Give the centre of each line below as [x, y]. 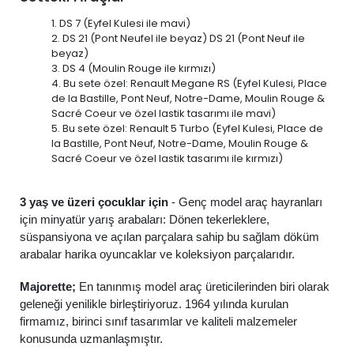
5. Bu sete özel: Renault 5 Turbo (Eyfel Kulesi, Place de [187, 128]
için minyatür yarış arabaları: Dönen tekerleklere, [145, 220]
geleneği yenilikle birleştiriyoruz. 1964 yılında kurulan [154, 304]
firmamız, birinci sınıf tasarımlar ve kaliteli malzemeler [158, 322]
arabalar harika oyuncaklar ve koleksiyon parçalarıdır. [157, 254]
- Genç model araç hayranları [245, 202]
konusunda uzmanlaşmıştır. [91, 339]
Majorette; [48, 287]
